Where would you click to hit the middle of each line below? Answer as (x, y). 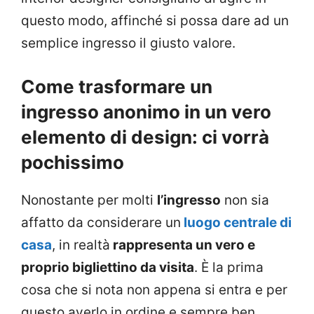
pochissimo (73, 163)
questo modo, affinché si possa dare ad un (155, 20)
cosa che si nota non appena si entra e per (154, 290)
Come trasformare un (117, 87)
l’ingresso (189, 200)
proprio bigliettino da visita (108, 268)
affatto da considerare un (101, 223)
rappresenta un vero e (183, 245)
